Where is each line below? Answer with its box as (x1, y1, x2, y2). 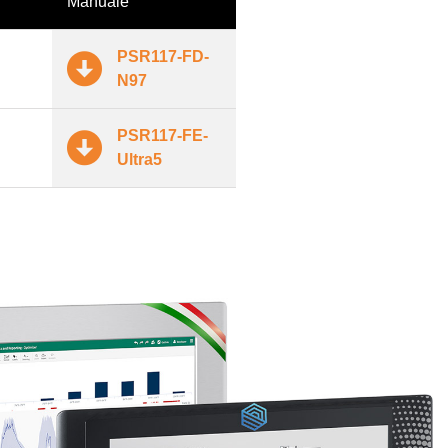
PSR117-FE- (117, 126, 208, 144)
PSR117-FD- (117, 47, 209, 65)
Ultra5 (117, 150, 162, 168)
